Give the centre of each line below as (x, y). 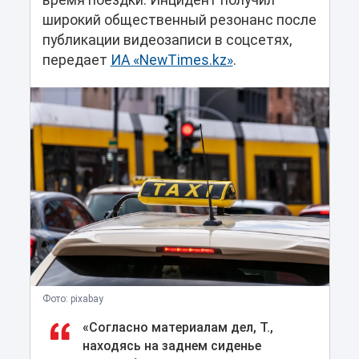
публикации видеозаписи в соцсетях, (167, 40)
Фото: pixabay (73, 298)
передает (76, 61)
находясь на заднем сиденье (171, 345)
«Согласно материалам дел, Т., (177, 327)
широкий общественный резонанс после (179, 20)
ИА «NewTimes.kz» (171, 61)
